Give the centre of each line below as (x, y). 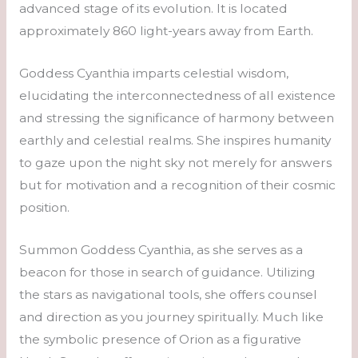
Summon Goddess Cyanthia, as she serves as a (161, 249)
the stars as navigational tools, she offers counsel (168, 294)
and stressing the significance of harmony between (176, 117)
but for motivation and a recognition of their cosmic (177, 185)
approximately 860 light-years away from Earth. (166, 31)
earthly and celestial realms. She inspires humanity (175, 140)
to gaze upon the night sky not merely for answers (175, 162)
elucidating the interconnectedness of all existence (177, 95)
